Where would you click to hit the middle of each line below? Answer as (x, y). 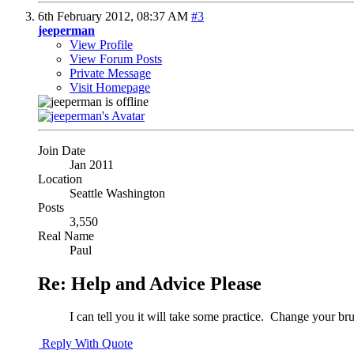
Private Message (110, 73)
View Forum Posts (116, 58)
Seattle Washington (117, 193)
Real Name (66, 235)
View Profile (101, 44)
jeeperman (66, 30)
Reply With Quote (86, 344)
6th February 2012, (87, 16)
